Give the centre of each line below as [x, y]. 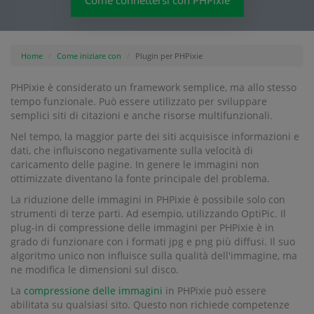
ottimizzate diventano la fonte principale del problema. [140, 178]
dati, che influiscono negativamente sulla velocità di [132, 150]
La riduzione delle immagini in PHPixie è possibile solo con [148, 199]
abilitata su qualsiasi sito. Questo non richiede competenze [150, 305]
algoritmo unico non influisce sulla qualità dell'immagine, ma [154, 255]
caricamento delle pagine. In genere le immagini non [135, 164]
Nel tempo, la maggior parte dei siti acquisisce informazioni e [155, 136]
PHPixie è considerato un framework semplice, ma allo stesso [153, 87]
